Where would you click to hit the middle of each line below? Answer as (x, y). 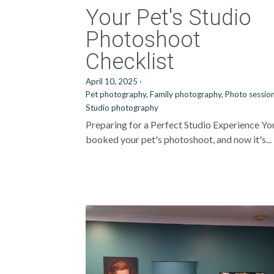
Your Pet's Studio (169, 18)
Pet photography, (117, 94)
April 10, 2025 (112, 81)
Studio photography (122, 108)
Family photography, (187, 94)
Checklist (130, 62)
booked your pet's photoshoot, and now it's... (179, 139)
